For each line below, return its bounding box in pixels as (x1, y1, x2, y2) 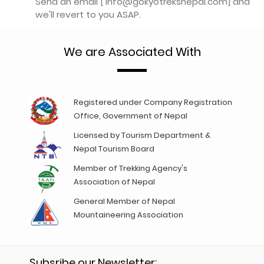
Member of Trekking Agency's (74, 163, 187, 174)
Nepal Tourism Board (74, 143, 154, 155)
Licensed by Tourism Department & (74, 130, 210, 141)
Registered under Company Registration (74, 97, 232, 108)
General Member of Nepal (74, 196, 175, 207)
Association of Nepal (74, 176, 155, 188)
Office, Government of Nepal (74, 110, 187, 122)
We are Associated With (63, 44, 201, 61)
